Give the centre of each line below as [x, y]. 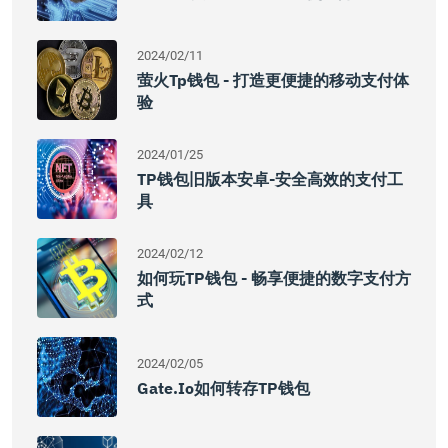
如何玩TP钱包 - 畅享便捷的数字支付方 [274, 278]
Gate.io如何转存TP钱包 [223, 388]
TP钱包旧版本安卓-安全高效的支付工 [270, 179]
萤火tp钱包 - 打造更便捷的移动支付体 [273, 80]
